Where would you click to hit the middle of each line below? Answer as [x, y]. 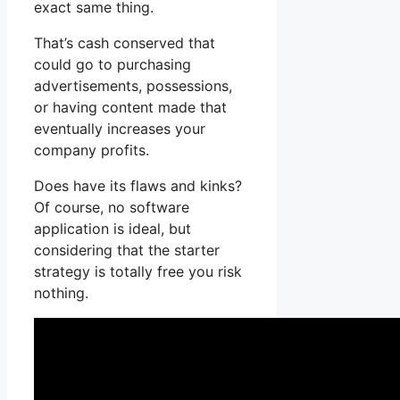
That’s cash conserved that [125, 43]
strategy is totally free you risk [138, 272]
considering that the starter [127, 250]
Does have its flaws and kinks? [138, 186]
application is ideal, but [112, 229]
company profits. [92, 150]
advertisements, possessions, [133, 86]
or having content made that [130, 108]
